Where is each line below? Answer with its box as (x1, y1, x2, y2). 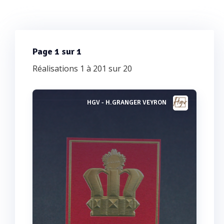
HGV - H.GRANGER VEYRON (87, 98, 166, 107)
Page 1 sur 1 (32, 46, 81, 57)
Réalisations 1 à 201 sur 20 (32, 63, 132, 74)
